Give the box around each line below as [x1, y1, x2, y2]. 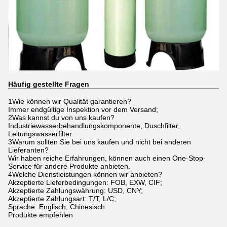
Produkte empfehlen [8, 210, 73, 219]
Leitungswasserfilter [8, 129, 72, 138]
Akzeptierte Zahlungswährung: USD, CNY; [8, 186, 143, 195]
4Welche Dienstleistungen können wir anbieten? [8, 170, 162, 178]
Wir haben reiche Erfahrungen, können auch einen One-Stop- [8, 154, 206, 162]
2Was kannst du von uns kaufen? [8, 113, 115, 122]
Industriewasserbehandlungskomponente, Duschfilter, [8, 121, 180, 130]
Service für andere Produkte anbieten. [8, 162, 130, 170]
